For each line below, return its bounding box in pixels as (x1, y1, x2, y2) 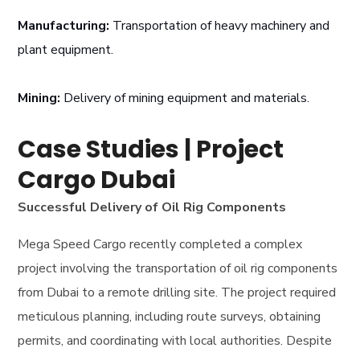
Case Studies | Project (18, 133, 284, 167)
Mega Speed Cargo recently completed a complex (18, 235, 303, 254)
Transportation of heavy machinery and (109, 17, 330, 35)
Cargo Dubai (18, 163, 176, 198)
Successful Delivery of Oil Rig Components (18, 198, 287, 217)
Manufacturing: (18, 17, 110, 35)
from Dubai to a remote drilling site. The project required (18, 284, 337, 302)
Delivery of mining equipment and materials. (60, 89, 310, 108)
